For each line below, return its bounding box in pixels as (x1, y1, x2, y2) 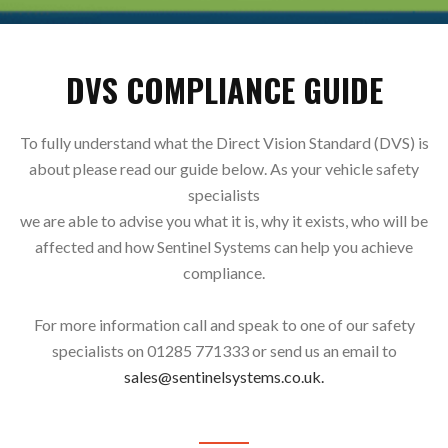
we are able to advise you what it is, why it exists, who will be (20, 211, 428, 230)
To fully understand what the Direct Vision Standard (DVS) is (19, 133, 429, 152)
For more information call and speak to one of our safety (33, 315, 415, 334)
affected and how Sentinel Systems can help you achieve (35, 237, 413, 256)
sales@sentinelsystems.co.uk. (124, 367, 324, 386)
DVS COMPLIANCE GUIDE (65, 66, 383, 113)
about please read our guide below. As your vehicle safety (29, 159, 419, 178)
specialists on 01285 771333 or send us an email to (51, 341, 397, 360)
